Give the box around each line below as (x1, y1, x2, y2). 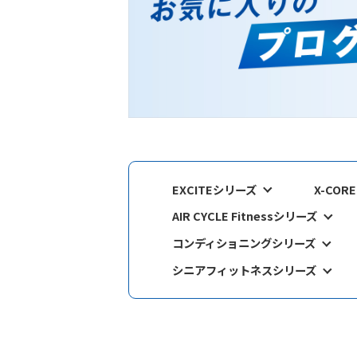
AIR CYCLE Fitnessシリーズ (172, 207, 318, 225)
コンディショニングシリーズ (172, 234, 316, 252)
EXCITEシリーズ (172, 180, 257, 198)
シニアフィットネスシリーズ (172, 261, 317, 279)
